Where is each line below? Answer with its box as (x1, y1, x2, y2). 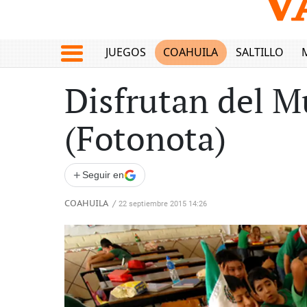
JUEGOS (105, 45, 146, 60)
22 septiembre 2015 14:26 (119, 199, 207, 208)
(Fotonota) (64, 120, 226, 161)
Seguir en (82, 169, 124, 180)
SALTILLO (235, 45, 284, 60)
